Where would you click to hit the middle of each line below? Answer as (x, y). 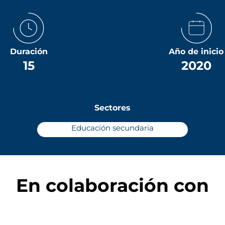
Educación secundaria (113, 128)
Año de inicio (196, 51)
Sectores (113, 108)
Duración (29, 51)
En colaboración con (113, 185)
